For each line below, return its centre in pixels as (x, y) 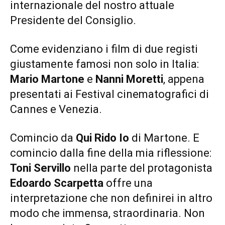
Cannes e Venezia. (56, 109)
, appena (184, 79)
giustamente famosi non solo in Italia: (104, 64)
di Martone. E (164, 138)
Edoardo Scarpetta (57, 183)
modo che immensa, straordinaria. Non (107, 213)
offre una (128, 183)
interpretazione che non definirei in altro (111, 198)
